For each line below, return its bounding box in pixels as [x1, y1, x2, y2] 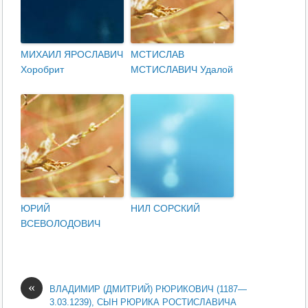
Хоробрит [21, 63, 65, 75]
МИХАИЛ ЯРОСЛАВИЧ [21, 48, 124, 60]
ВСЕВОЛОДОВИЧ [21, 217, 101, 229]
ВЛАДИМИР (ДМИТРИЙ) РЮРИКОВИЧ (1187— [49, 283, 247, 294]
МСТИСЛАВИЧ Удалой [131, 63, 234, 75]
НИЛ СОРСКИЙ [131, 202, 201, 214]
